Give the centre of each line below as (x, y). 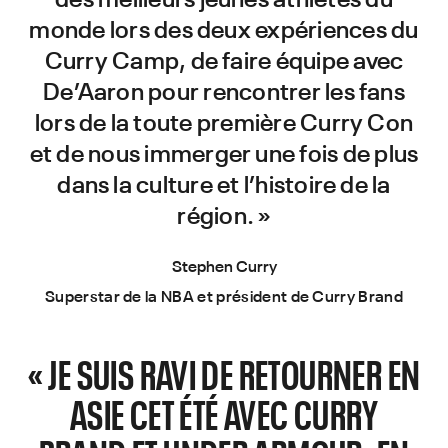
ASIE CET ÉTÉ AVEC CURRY (224, 413)
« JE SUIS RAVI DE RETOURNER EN (224, 373)
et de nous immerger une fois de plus (224, 152)
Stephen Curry (224, 265)
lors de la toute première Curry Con (224, 121)
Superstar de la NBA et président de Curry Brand (224, 295)
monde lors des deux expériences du (224, 28)
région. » (224, 214)
